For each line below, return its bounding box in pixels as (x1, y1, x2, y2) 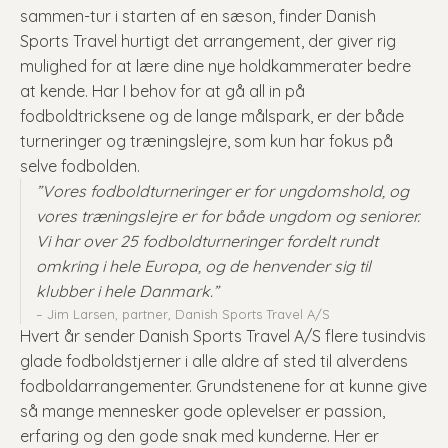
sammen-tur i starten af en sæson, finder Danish (20, 6, 376, 26)
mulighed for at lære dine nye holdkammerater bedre (20, 56, 411, 76)
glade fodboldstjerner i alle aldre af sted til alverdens (20, 351, 408, 371)
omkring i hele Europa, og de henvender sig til (36, 256, 371, 276)
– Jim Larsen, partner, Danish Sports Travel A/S (36, 306, 330, 322)
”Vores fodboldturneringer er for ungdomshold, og (36, 181, 409, 201)
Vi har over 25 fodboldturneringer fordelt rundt (36, 231, 378, 251)
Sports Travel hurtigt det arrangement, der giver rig (20, 31, 396, 51)
